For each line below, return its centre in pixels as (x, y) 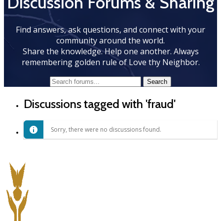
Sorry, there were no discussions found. (106, 130)
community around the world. (110, 40)
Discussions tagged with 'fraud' (100, 104)
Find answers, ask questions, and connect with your (110, 29)
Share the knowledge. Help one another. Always (110, 51)
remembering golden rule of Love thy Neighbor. (110, 62)
